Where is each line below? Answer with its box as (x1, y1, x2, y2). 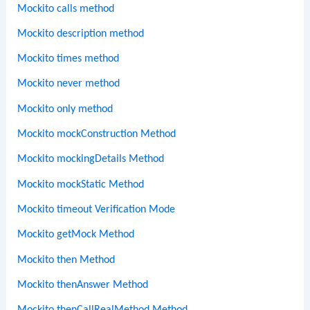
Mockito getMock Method (17, 229, 135, 241)
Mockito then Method (17, 254, 116, 266)
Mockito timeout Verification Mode (17, 203, 176, 215)
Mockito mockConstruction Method (17, 129, 176, 140)
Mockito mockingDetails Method (17, 154, 165, 165)
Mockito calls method (17, 3, 115, 15)
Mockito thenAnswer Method (17, 279, 149, 291)
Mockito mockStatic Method (17, 179, 145, 190)
